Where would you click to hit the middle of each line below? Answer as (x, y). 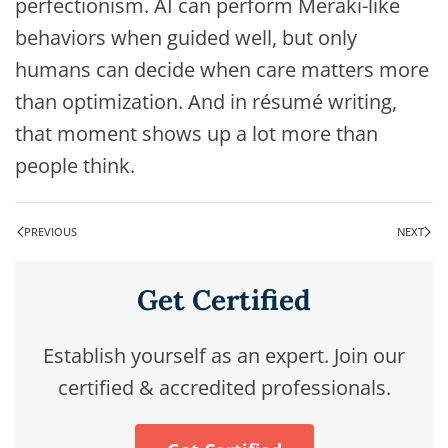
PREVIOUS (50, 232)
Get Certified (224, 300)
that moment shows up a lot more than (196, 134)
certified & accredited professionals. (224, 388)
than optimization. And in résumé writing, (206, 102)
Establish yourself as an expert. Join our (224, 356)
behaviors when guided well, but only (186, 38)
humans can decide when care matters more (222, 70)
